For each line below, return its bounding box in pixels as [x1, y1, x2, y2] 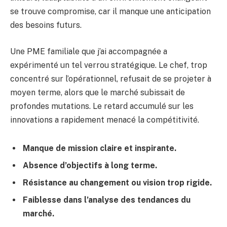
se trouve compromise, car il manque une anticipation [10, 7, 211, 17]
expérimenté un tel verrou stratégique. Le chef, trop [10, 60, 207, 70]
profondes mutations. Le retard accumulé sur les [10, 101, 194, 111]
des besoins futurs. [10, 20, 82, 30]
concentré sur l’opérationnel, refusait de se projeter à [10, 73, 211, 84]
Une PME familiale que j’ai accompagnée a [10, 46, 167, 56]
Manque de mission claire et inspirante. [23, 143, 176, 153]
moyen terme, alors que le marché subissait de [10, 87, 185, 97]
